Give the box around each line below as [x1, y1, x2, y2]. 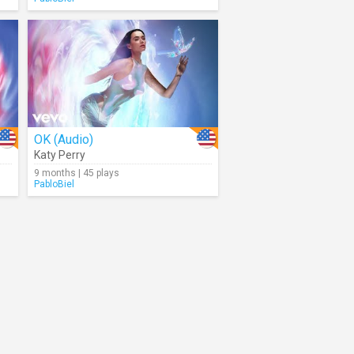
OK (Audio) [34, 132, 93, 147]
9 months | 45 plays [34, 168, 119, 179]
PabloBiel [34, 179, 74, 190]
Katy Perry [34, 149, 85, 161]
